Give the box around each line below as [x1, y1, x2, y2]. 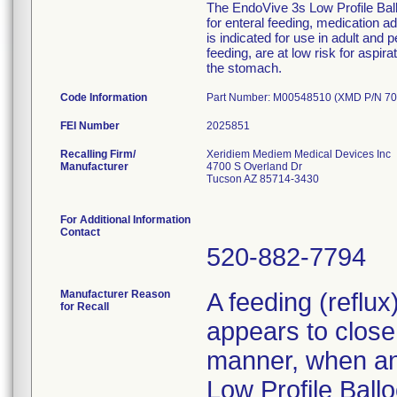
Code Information [60, 91, 147, 104]
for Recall [60, 300, 109, 313]
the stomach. [206, 60, 282, 75]
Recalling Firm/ [60, 148, 136, 160]
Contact [60, 226, 100, 238]
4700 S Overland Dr [206, 160, 302, 173]
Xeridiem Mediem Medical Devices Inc [206, 148, 391, 160]
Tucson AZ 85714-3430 [206, 173, 319, 185]
